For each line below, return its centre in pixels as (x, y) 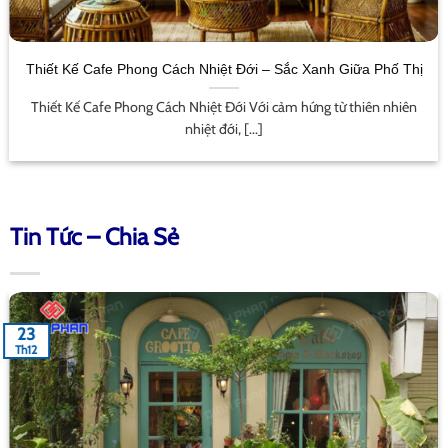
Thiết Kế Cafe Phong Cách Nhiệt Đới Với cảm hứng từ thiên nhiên (224, 106)
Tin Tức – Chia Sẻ (94, 237)
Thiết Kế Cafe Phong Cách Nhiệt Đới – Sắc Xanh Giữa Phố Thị (224, 69)
